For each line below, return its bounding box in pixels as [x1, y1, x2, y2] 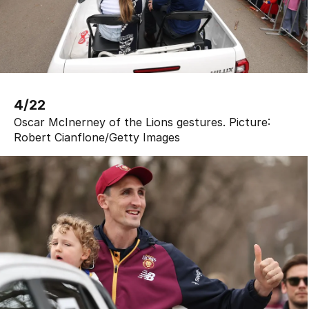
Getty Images [109, 130, 180, 145]
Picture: [226, 115, 270, 130]
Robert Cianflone [14, 130, 105, 145]
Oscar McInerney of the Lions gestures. [14, 115, 226, 130]
